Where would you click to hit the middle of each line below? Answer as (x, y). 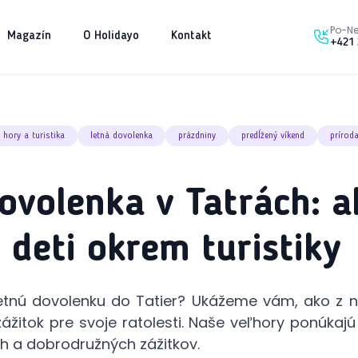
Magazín (29, 36)
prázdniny (197, 136)
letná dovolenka (121, 136)
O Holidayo (111, 36)
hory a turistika (34, 136)
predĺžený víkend (273, 136)
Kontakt (191, 36)
